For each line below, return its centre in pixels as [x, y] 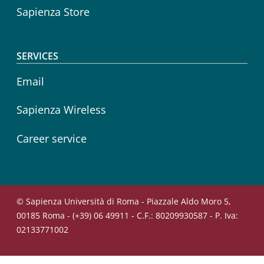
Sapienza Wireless [61, 110]
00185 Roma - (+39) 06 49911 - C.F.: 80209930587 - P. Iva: [127, 215]
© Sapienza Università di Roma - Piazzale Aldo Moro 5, [124, 201]
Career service [52, 139]
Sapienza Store [53, 12]
